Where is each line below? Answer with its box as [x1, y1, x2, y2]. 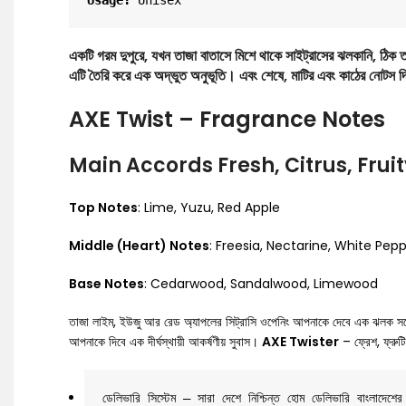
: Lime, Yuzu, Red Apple [138, 198, 280, 217]
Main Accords [69, 151, 217, 179]
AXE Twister [262, 333, 339, 351]
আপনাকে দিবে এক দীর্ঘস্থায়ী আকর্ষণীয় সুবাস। [69, 333, 262, 351]
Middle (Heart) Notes [69, 237, 209, 255]
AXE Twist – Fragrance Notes [69, 104, 385, 134]
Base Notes [69, 275, 144, 293]
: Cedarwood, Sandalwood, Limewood [144, 275, 378, 293]
